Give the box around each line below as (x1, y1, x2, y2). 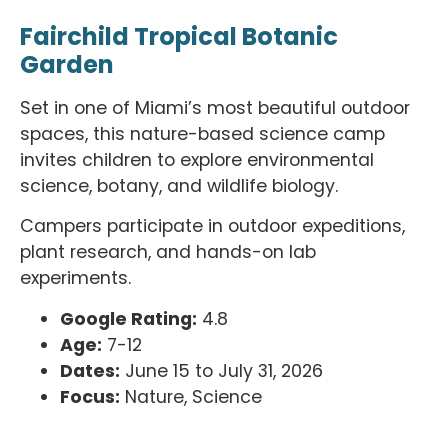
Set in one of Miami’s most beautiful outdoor (20, 95, 410, 120)
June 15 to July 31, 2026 (120, 358, 323, 383)
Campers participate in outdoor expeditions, (20, 214, 405, 239)
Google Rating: (60, 306, 197, 331)
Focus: (60, 384, 120, 409)
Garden (20, 47, 114, 81)
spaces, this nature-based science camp (20, 121, 385, 146)
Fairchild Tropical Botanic (20, 19, 338, 53)
